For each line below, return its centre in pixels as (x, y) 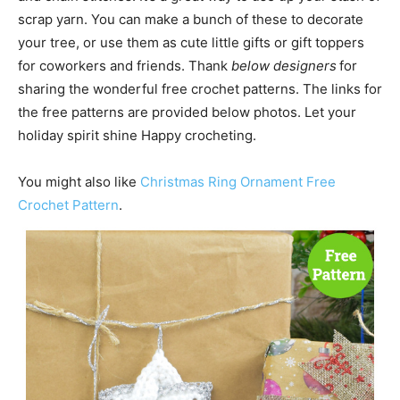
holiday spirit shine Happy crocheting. (137, 135)
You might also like (79, 182)
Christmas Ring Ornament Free (238, 182)
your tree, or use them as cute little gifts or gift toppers (191, 42)
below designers (284, 66)
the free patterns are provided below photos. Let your (187, 112)
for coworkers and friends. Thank (125, 66)
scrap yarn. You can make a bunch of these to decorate (191, 19)
